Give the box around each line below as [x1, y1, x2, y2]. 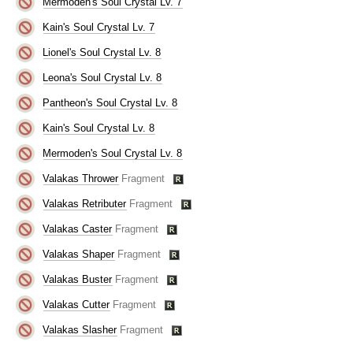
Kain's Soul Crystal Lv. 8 [43, 121, 155, 134]
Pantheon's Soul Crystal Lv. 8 [43, 96, 178, 109]
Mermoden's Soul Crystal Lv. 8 [43, 147, 183, 159]
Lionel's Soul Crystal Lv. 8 [43, 46, 162, 58]
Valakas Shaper [43, 247, 115, 260]
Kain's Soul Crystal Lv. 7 [43, 20, 155, 33]
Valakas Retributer [43, 197, 127, 210]
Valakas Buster [43, 273, 113, 285]
